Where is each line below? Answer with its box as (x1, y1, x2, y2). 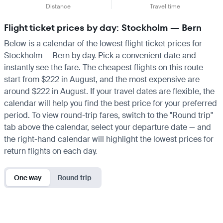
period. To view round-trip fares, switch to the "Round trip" (4, 110, 213, 120)
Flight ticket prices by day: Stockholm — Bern (4, 21, 202, 34)
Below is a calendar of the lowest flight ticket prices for (4, 38, 202, 49)
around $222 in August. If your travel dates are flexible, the (4, 86, 215, 97)
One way (14, 173, 42, 182)
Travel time (149, 2, 180, 10)
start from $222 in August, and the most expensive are (4, 74, 200, 85)
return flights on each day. (4, 145, 97, 156)
